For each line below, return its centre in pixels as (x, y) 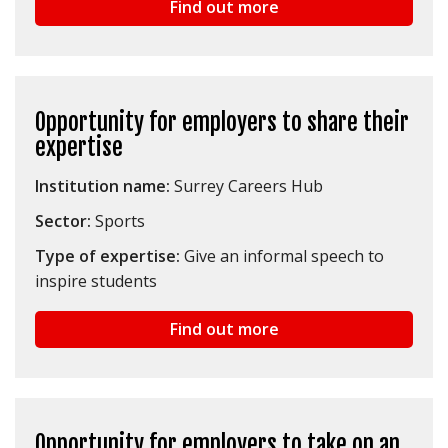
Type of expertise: (109, 256)
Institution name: (102, 186)
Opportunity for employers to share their (222, 123)
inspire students (96, 281)
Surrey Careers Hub (246, 186)
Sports (118, 221)
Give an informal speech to (284, 256)
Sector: (63, 221)
